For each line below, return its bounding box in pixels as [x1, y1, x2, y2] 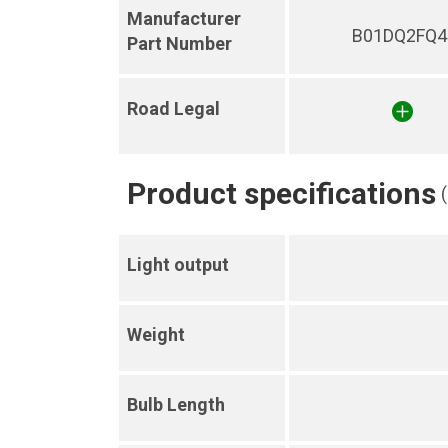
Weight [127, 324, 185, 345]
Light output [127, 254, 229, 275]
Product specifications [127, 176, 436, 211]
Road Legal [127, 98, 220, 119]
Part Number [127, 33, 232, 54]
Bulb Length [127, 394, 225, 415]
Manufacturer [127, 8, 241, 29]
